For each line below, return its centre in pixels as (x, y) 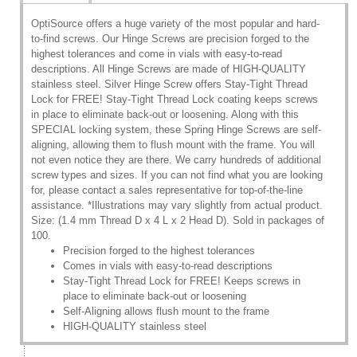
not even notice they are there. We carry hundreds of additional (176, 160)
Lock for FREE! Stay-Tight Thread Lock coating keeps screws (175, 99)
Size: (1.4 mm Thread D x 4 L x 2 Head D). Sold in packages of (178, 220)
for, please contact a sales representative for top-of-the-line (167, 190)
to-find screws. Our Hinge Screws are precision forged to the (170, 39)
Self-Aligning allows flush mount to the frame (166, 311)
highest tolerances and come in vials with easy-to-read (157, 54)
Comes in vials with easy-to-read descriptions (168, 266)
